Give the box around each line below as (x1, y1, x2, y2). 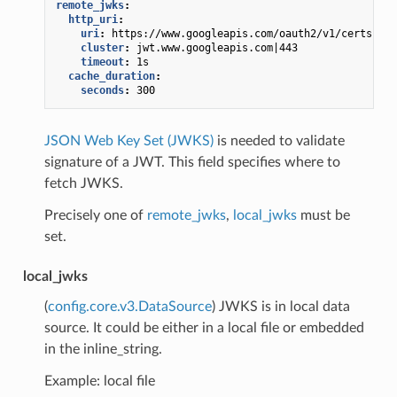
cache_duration (67, 69, 155, 82)
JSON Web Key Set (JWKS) (43, 133, 214, 148)
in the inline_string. (43, 341, 162, 356)
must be (296, 207, 350, 222)
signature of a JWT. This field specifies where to (43, 154, 340, 169)
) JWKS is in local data (211, 299, 350, 314)
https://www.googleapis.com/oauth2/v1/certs (111, 27, 372, 40)
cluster (80, 41, 124, 54)
